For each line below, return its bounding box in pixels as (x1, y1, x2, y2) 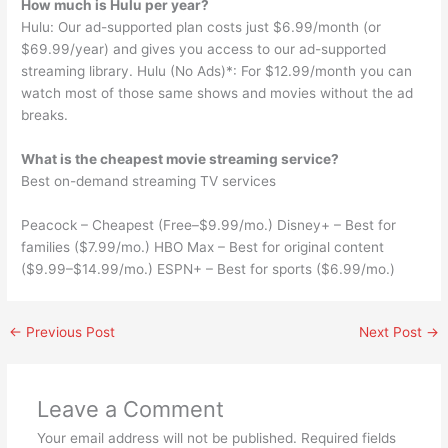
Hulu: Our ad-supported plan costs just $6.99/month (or (21, 19, 382, 36)
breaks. (21, 107, 69, 124)
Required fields (300, 430, 396, 446)
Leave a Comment (36, 396, 224, 422)
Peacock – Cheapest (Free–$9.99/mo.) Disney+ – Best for (21, 217, 397, 234)
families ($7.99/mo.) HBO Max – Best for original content (21, 239, 385, 256)
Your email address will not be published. (36, 430, 297, 446)
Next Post (358, 324, 426, 341)
